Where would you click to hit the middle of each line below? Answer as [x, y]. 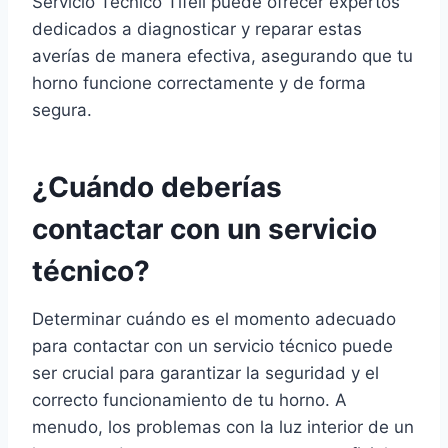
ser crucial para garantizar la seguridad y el [205, 373]
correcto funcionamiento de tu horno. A [189, 400]
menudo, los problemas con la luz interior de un [223, 427]
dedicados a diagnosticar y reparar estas [197, 29]
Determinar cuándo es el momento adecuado [214, 319]
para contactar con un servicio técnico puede [212, 346]
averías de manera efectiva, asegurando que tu [222, 56]
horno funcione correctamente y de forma [199, 83]
